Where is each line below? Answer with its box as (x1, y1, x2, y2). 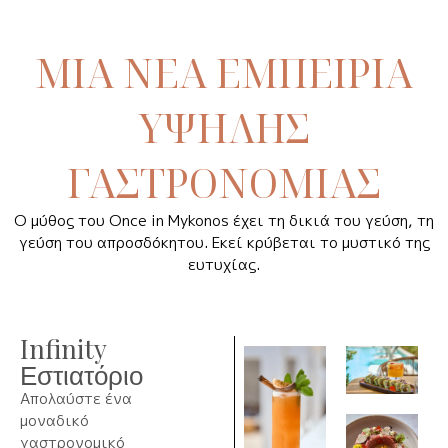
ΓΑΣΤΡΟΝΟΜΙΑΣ (67, 154, 381, 210)
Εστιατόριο (20, 356, 143, 392)
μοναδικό (20, 409, 89, 431)
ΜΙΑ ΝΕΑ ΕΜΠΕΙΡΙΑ (35, 44, 413, 100)
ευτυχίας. (188, 253, 260, 275)
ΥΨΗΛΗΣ (138, 99, 310, 155)
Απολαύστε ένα (20, 387, 132, 409)
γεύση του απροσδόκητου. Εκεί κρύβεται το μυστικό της (18, 231, 430, 253)
